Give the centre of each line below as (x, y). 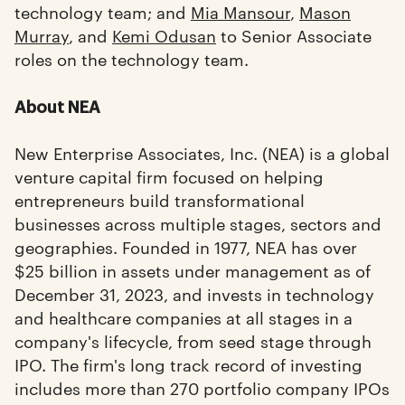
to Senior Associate (294, 34)
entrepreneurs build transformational (160, 200)
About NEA (57, 106)
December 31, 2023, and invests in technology (194, 294)
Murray (42, 34)
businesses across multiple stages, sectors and (198, 223)
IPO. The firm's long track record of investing (188, 364)
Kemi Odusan (164, 34)
